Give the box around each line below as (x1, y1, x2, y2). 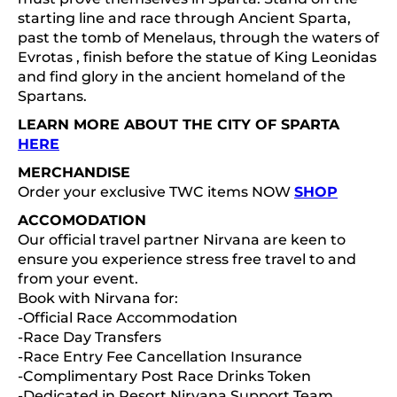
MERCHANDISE (18, 164, 130, 181)
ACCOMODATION (18, 212, 146, 229)
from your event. (18, 270, 138, 287)
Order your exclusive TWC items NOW (18, 183, 294, 200)
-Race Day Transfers (18, 329, 161, 346)
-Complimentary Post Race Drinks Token (18, 368, 311, 385)
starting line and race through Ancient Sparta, (18, 10, 351, 27)
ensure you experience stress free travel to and (18, 251, 356, 268)
